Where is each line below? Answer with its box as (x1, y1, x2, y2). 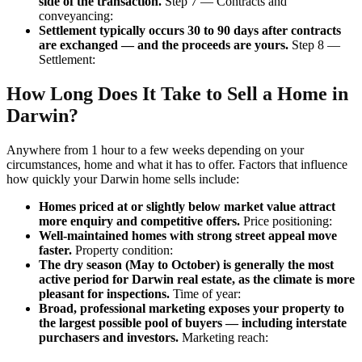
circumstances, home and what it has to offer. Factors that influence (6, 158, 347, 172)
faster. (39, 243, 75, 258)
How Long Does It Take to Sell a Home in (6, 83, 348, 105)
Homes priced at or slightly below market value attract (39, 200, 335, 214)
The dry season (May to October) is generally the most (39, 258, 334, 272)
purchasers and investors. (39, 330, 182, 345)
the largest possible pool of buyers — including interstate (39, 316, 347, 330)
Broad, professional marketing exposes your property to (39, 301, 344, 316)
